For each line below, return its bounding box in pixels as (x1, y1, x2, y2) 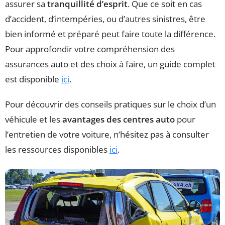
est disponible (5, 73, 61, 85)
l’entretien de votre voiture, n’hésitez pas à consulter (5, 129, 209, 141)
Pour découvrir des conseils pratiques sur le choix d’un (5, 98, 216, 110)
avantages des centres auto (62, 114, 175, 126)
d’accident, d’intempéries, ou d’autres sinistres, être (5, 13, 205, 25)
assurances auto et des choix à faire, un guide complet (5, 58, 215, 70)
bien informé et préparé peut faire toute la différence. (5, 28, 215, 40)
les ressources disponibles (5, 144, 109, 156)
